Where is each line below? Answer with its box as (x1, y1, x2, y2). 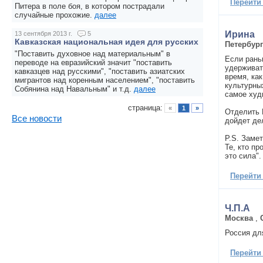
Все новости (12, 114, 62, 124)
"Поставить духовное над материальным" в (15, 49, 170, 59)
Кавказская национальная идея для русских (15, 37, 198, 47)
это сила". (225, 151, 262, 160)
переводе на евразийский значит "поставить (15, 58, 172, 68)
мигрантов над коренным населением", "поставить (15, 76, 195, 85)
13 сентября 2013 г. (15, 30, 74, 38)
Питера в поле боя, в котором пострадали (15, 2, 164, 11)
